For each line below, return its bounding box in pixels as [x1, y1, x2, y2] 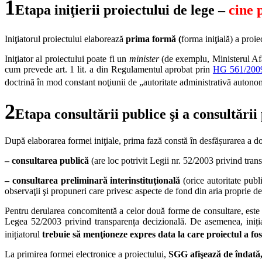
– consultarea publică [5, 156, 91, 166]
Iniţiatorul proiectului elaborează [5, 33, 126, 44]
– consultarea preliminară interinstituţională [5, 175, 184, 186]
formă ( [152, 33, 181, 44]
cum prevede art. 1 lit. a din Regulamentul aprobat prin [5, 64, 213, 74]
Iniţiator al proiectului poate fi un [5, 53, 129, 64]
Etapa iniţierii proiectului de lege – [15, 2, 229, 18]
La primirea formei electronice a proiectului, [5, 249, 168, 260]
